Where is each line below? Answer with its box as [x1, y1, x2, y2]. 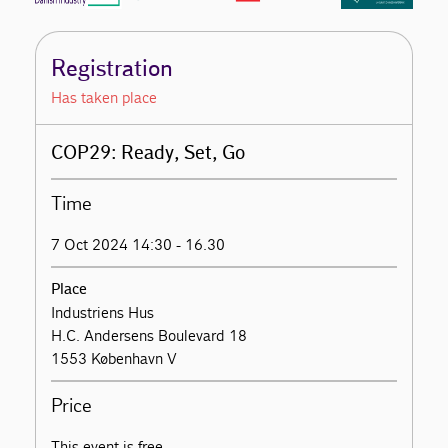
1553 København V [51, 348, 178, 368]
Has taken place [51, 87, 158, 107]
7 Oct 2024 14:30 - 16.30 [51, 234, 226, 254]
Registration [51, 54, 174, 83]
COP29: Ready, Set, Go [51, 141, 246, 165]
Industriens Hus [51, 302, 155, 322]
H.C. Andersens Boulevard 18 [51, 325, 248, 345]
